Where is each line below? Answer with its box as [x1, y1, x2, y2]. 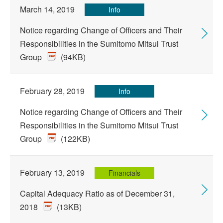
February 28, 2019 [20, 85, 85, 97]
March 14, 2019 [20, 3, 75, 15]
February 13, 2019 [20, 167, 85, 178]
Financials [109, 168, 140, 178]
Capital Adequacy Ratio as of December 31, [20, 188, 175, 199]
